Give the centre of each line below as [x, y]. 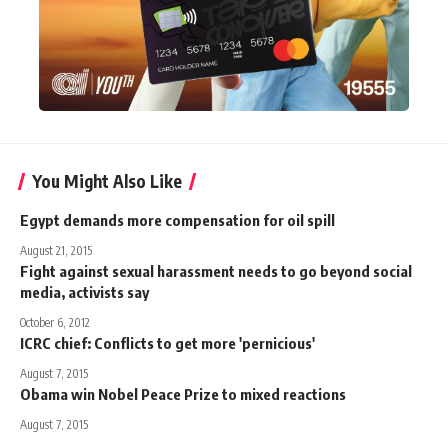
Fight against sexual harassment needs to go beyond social [216, 270]
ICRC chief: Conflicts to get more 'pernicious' [167, 342]
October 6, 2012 [55, 322]
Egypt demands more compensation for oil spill [177, 219]
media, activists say [84, 291]
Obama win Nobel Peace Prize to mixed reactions [183, 393]
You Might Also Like [107, 180]
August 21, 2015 [56, 250]
